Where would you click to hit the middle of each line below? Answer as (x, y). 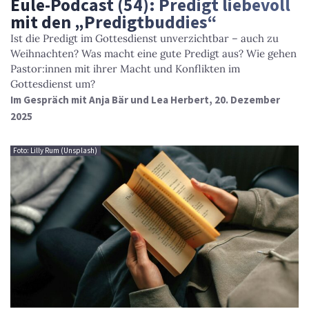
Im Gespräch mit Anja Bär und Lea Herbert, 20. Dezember (145, 99)
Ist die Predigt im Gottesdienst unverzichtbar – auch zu (144, 38)
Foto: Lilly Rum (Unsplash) (56, 151)
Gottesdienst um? (53, 83)
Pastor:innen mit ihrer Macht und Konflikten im (125, 68)
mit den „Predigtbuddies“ (113, 22)
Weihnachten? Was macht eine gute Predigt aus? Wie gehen (153, 53)
